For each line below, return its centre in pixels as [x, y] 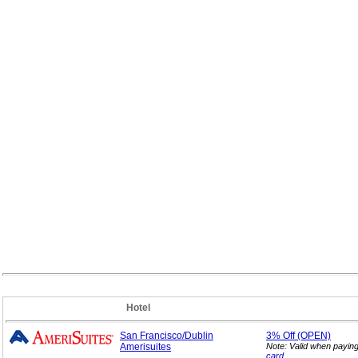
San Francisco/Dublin [167, 336]
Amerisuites [145, 347]
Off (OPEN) [307, 336]
